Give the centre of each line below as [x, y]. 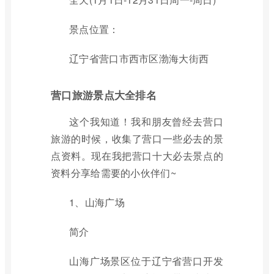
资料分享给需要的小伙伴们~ [113, 173]
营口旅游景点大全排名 [104, 95]
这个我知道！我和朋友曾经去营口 [146, 121]
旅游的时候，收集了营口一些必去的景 [137, 139]
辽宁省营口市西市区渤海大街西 [139, 58]
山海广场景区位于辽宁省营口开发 [146, 261]
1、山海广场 [97, 202]
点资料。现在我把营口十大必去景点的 [137, 156]
